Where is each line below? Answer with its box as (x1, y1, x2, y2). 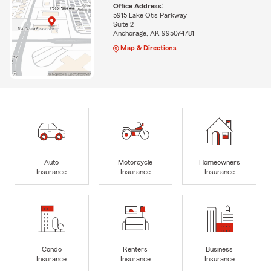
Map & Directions (120, 44, 177, 52)
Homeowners (198, 158, 240, 166)
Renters (123, 245, 148, 253)
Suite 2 (113, 21, 134, 28)
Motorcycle (118, 158, 153, 166)
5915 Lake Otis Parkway (113, 11, 187, 19)
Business (206, 245, 233, 253)
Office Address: (113, 2, 163, 10)
